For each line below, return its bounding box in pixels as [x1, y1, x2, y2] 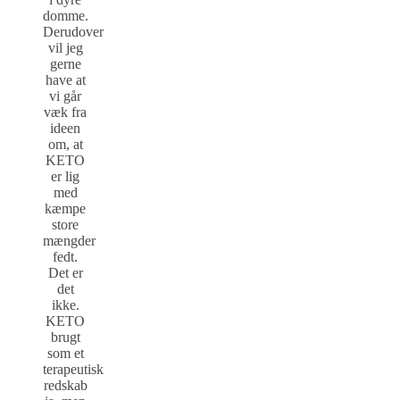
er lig [51, 168, 79, 184]
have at [45, 71, 86, 87]
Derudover [43, 23, 104, 39]
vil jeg [47, 39, 83, 55]
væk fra [44, 104, 87, 120]
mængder [43, 232, 96, 248]
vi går [49, 87, 81, 104]
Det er [47, 264, 83, 280]
